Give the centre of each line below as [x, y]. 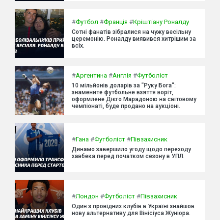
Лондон [87, 196]
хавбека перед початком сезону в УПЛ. [128, 156]
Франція [116, 22]
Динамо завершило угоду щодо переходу [131, 150]
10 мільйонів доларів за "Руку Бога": [124, 86]
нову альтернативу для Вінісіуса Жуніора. [131, 213]
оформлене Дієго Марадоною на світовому [134, 99]
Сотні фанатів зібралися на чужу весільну [131, 32]
